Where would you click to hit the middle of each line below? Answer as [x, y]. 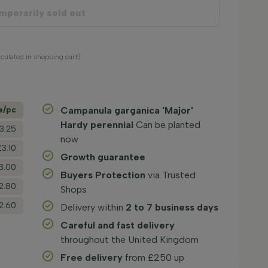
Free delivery [92, 258]
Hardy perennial [97, 125]
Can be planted [167, 125]
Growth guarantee [103, 157]
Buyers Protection [103, 175]
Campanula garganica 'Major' [127, 110]
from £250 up [154, 258]
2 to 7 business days [172, 207]
